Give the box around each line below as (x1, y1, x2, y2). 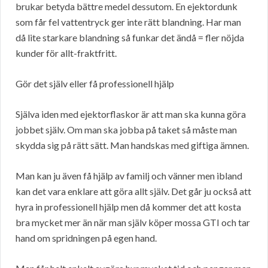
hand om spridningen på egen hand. (16, 232, 157, 244)
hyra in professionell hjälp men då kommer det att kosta (16, 201, 241, 213)
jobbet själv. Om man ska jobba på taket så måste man (16, 124, 237, 136)
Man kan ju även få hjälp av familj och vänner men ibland (16, 170, 242, 182)
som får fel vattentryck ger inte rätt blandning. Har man (16, 16, 241, 28)
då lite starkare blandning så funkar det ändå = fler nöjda (16, 32, 244, 44)
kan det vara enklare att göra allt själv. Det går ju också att (16, 185, 251, 197)
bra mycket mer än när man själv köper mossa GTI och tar (16, 217, 250, 229)
